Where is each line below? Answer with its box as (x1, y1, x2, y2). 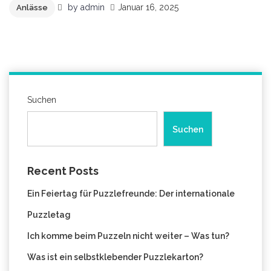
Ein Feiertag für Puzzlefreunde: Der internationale (27, 189, 235, 198)
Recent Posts (27, 165, 99, 177)
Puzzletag (27, 210, 71, 220)
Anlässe (16, 3, 48, 12)
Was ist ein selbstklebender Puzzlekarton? (27, 252, 203, 262)
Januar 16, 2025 (118, 2, 178, 12)
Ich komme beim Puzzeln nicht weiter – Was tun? (27, 231, 229, 241)
